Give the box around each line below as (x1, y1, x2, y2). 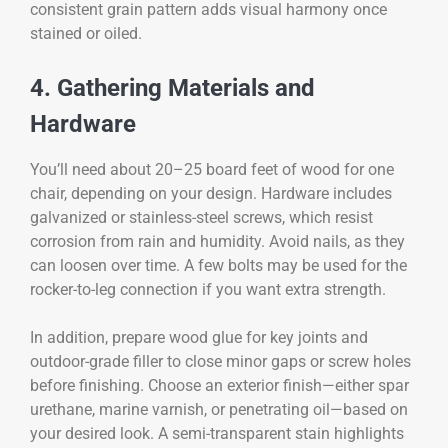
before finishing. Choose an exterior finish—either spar (30, 376, 409, 396)
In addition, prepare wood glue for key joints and (30, 328, 368, 348)
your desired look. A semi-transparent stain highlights (30, 424, 404, 444)
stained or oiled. (30, 23, 142, 43)
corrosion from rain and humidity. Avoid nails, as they (30, 232, 405, 251)
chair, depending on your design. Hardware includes (30, 184, 392, 203)
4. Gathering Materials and (30, 73, 315, 102)
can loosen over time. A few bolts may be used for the (30, 256, 407, 275)
